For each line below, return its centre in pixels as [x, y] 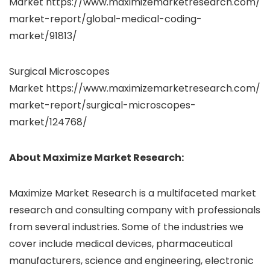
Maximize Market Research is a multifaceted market [133, 193]
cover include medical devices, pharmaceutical [121, 244]
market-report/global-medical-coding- [105, 19]
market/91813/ [43, 36]
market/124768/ [48, 122]
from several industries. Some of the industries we [126, 227]
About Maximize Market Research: [96, 158]
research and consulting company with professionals [135, 210]
